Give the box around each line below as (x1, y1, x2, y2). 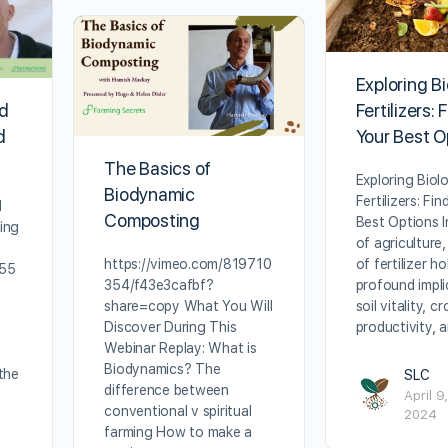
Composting (104, 210, 200, 232)
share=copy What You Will (104, 298, 273, 315)
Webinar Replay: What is (104, 340, 257, 357)
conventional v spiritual (104, 403, 252, 420)
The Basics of (104, 158, 212, 180)
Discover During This (104, 319, 237, 336)
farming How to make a (104, 424, 253, 441)
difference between (104, 382, 229, 399)
